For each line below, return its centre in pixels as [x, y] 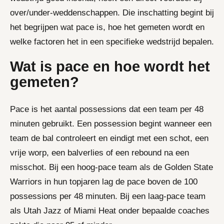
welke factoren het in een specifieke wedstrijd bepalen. [112, 41]
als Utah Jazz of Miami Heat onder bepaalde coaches [110, 210]
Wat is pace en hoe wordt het [110, 66]
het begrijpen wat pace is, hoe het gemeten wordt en [107, 27]
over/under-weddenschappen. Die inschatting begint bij [112, 12]
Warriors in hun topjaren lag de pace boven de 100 [104, 181]
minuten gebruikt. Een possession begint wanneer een [111, 123]
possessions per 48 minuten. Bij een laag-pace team [108, 196]
